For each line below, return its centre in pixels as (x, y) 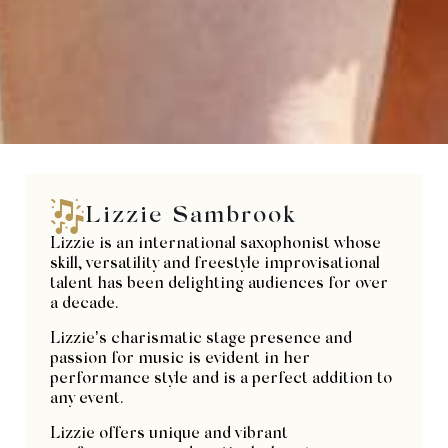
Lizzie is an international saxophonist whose (215, 243)
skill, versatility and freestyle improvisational (215, 263)
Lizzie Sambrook (190, 216)
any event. (86, 398)
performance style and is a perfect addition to (221, 378)
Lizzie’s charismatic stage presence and (201, 338)
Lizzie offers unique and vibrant (169, 433)
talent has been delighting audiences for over (219, 283)
